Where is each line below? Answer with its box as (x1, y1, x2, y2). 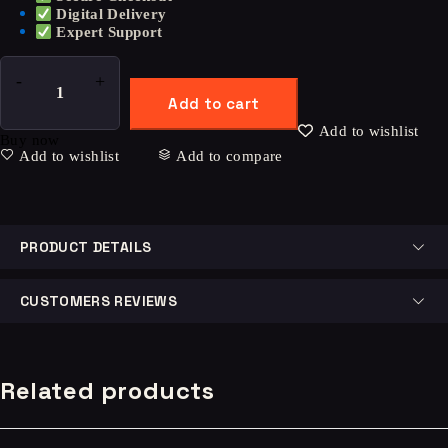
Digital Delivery (56, 6, 167, 22)
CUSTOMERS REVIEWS (20, 292, 177, 310)
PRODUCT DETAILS (20, 238, 152, 256)
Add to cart (168, 94, 260, 113)
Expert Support (56, 24, 163, 40)
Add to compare (176, 148, 283, 164)
